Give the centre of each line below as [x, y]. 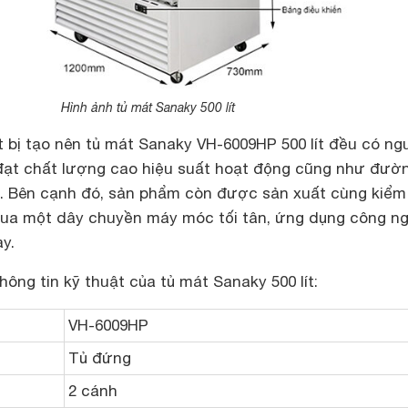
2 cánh [93, 391]
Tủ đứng [100, 358]
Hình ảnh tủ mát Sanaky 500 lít [148, 108]
